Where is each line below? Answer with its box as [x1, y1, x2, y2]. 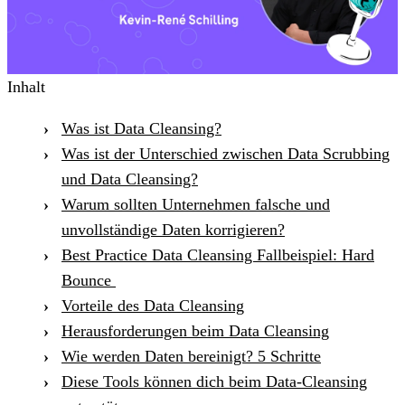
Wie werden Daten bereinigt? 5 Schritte [61, 346, 321, 365]
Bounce [61, 270, 116, 289]
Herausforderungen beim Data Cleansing [61, 321, 329, 340]
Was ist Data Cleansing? [61, 118, 221, 137]
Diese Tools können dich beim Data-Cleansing [61, 372, 367, 391]
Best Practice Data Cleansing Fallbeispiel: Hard [61, 245, 374, 264]
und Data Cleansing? [61, 169, 198, 188]
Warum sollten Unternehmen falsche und [61, 194, 330, 213]
